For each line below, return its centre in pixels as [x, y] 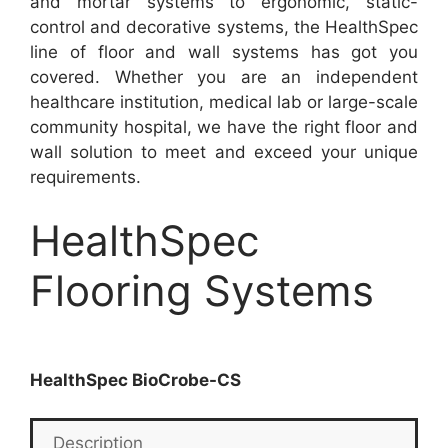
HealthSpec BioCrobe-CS [135, 379]
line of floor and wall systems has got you [224, 52]
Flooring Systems [202, 290]
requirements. [85, 177]
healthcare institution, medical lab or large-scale [224, 102]
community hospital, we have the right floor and [224, 127]
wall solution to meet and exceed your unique [224, 152]
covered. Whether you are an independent [224, 77]
